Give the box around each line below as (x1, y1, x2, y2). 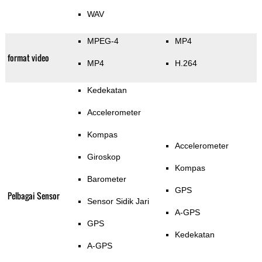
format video (7, 51, 49, 64)
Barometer (87, 174, 126, 184)
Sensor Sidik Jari (87, 196, 149, 206)
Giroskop (87, 152, 120, 162)
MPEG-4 (87, 36, 119, 46)
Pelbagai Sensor (7, 189, 60, 202)
